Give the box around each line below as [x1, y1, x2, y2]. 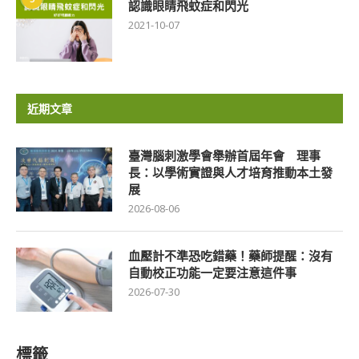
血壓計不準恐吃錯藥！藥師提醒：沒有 [128, 248, 333, 264]
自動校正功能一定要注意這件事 [128, 264, 296, 281]
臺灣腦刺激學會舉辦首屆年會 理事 [128, 147, 321, 164]
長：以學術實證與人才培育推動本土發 [128, 164, 333, 181]
